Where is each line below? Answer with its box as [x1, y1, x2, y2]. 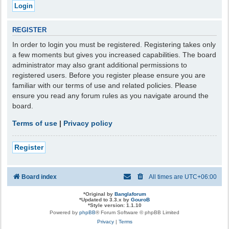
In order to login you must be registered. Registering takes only [12, 40, 216, 49]
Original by [85, 191, 114, 197]
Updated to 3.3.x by [81, 196, 131, 202]
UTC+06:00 [185, 173, 217, 180]
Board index [21, 173, 57, 180]
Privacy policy [63, 119, 112, 127]
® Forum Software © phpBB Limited [96, 209, 179, 215]
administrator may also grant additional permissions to [12, 60, 187, 69]
